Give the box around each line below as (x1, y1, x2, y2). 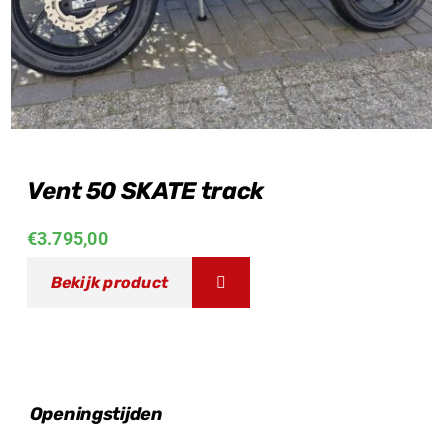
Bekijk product (50, 272, 169, 292)
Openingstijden (29, 402, 163, 425)
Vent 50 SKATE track (26, 176, 264, 205)
